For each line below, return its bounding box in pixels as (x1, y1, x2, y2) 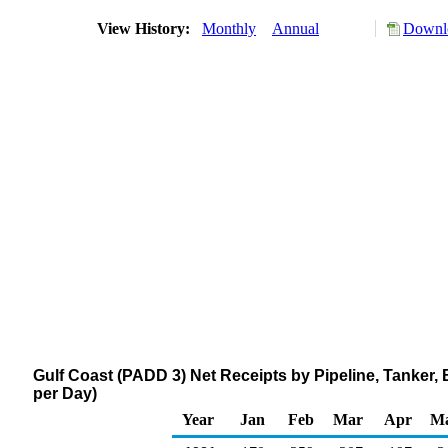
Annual (272, 20, 319, 37)
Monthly (202, 20, 256, 37)
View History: (93, 20, 198, 37)
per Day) (33, 385, 97, 402)
